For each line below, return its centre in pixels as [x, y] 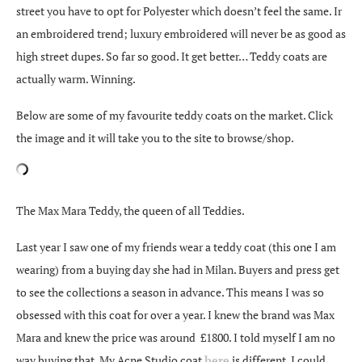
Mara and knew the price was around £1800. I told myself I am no [176, 337]
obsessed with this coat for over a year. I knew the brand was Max [175, 314]
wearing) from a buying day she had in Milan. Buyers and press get [178, 269]
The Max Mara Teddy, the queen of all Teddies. [130, 210]
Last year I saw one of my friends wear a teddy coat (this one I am [176, 246]
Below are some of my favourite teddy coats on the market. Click [175, 115]
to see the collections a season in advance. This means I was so [170, 292]
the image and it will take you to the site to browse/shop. [155, 137]
